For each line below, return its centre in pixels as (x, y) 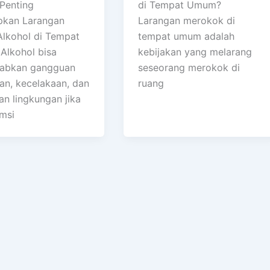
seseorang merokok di (189, 68)
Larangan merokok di (187, 21)
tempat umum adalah (187, 36)
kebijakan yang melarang (195, 52)
